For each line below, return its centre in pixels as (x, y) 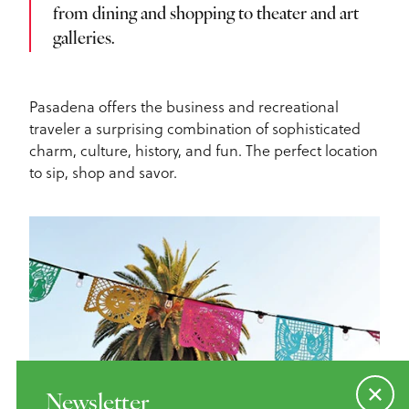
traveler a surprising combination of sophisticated (195, 129)
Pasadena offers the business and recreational (184, 107)
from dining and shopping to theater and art (206, 16)
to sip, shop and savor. (103, 173)
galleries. (84, 40)
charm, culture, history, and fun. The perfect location (204, 151)
